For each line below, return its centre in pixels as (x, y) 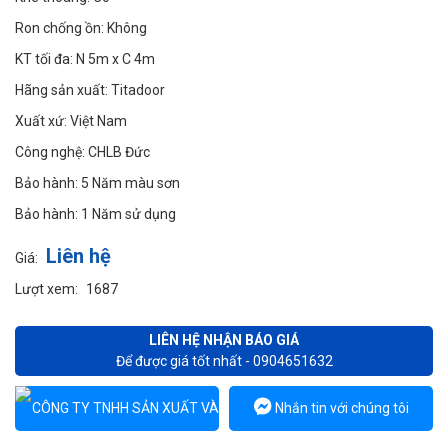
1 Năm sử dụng (128, 214)
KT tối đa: (45, 59)
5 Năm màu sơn (130, 183)
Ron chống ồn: (61, 28)
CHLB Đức (119, 152)
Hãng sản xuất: (63, 90)
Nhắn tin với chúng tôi (340, 408)
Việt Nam (98, 121)
